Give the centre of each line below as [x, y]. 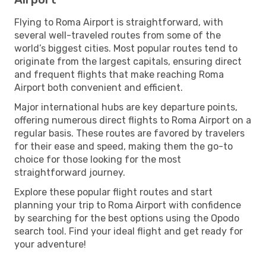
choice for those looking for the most [98, 159]
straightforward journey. [70, 172]
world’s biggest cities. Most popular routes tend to [126, 48]
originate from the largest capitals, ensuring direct [128, 61]
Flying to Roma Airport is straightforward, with [119, 22]
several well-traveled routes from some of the [118, 35]
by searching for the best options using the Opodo [127, 218]
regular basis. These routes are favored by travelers [129, 133]
